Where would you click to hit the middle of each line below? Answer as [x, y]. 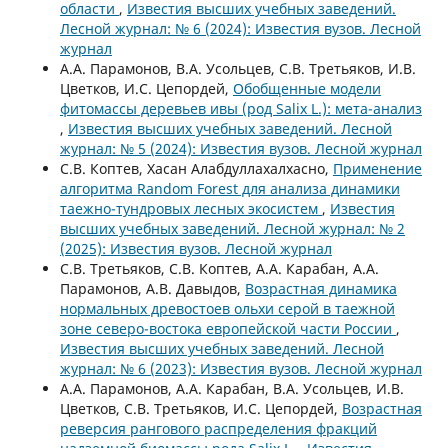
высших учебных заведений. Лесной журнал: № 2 [232, 228]
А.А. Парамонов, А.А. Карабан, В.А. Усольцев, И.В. [231, 388]
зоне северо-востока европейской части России [227, 328]
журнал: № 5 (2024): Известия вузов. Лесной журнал [240, 148]
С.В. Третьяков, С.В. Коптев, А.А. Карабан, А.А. [219, 268]
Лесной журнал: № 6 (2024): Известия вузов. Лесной [240, 28]
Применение [377, 168]
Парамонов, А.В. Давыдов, [152, 288]
